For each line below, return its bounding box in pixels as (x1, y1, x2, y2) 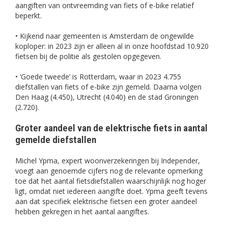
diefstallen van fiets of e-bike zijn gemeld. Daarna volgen (15, 81, 202, 92)
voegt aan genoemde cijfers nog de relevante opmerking (15, 166, 203, 176)
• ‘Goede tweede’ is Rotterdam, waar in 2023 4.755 (15, 71, 181, 81)
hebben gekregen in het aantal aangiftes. (15, 207, 149, 217)
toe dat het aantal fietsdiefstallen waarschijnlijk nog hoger (15, 176, 206, 186)
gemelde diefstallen (15, 134, 96, 146)
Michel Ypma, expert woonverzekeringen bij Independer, (15, 156, 200, 166)
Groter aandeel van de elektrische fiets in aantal (15, 122, 208, 134)
